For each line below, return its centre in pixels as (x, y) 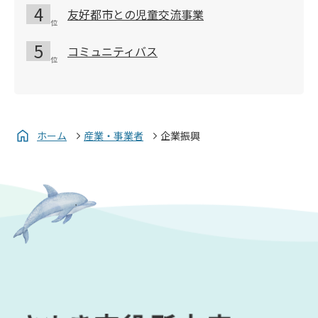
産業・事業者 (114, 135)
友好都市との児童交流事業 (136, 14)
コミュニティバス (113, 51)
